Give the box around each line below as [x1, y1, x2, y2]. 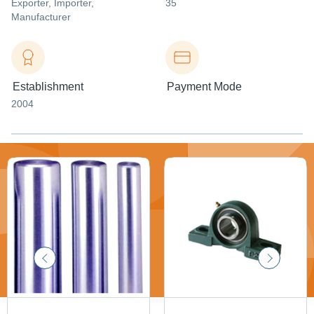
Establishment [13, 81, 83, 93]
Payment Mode [167, 81, 242, 93]
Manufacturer [11, 11, 71, 22]
